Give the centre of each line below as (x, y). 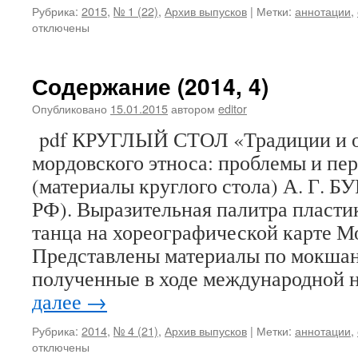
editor (233, 108)
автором (193, 108)
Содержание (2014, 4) (150, 86)
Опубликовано (70, 108)
